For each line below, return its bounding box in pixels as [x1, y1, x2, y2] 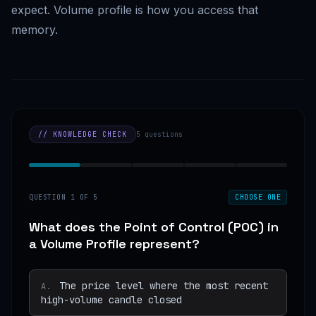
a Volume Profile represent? [29, 236, 200, 253]
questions [140, 130, 183, 140]
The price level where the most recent [59, 279, 268, 293]
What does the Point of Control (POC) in [29, 219, 279, 236]
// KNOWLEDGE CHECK [38, 130, 127, 140]
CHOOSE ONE [235, 193, 281, 202]
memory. [11, 23, 58, 37]
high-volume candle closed [41, 293, 182, 307]
